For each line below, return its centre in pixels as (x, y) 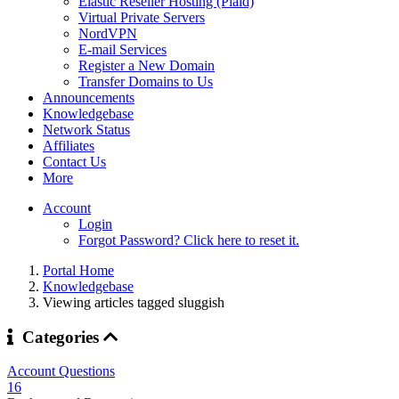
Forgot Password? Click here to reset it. (189, 240)
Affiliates (69, 146)
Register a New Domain (147, 65)
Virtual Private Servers (142, 17)
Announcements (89, 98)
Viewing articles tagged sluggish (134, 302)
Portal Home (78, 270)
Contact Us (74, 162)
